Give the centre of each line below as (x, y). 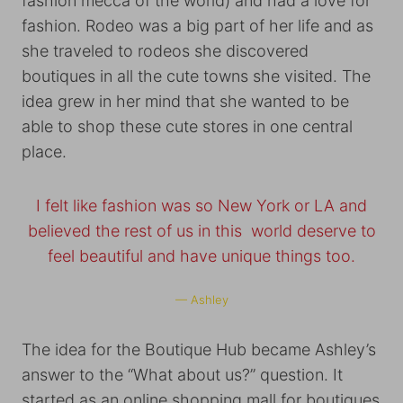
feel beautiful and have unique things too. (201, 256)
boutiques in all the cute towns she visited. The (196, 76)
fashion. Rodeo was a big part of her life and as (197, 26)
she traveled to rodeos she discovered (165, 51)
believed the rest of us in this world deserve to (201, 231)
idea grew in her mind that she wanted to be (185, 101)
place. (44, 152)
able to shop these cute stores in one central (187, 126)
